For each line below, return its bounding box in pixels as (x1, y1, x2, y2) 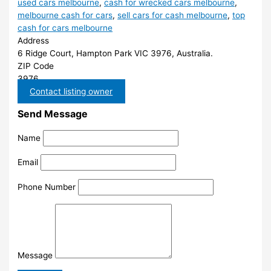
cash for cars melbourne (18, 22, 113, 33)
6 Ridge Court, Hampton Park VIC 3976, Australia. (18, 48, 214, 58)
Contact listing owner (30, 86, 113, 96)
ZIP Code (18, 60, 54, 71)
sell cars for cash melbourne (117, 10, 228, 20)
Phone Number (18, 181, 76, 192)
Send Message (18, 107, 88, 120)
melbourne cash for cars (18, 10, 113, 20)
